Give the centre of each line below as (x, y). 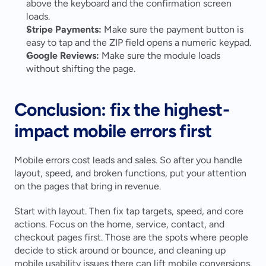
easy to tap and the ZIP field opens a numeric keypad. (139, 43)
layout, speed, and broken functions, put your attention (130, 173)
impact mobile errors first (113, 131)
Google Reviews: (63, 56)
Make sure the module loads (160, 56)
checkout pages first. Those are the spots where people (131, 237)
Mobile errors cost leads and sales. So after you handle (128, 160)
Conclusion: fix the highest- (122, 110)
